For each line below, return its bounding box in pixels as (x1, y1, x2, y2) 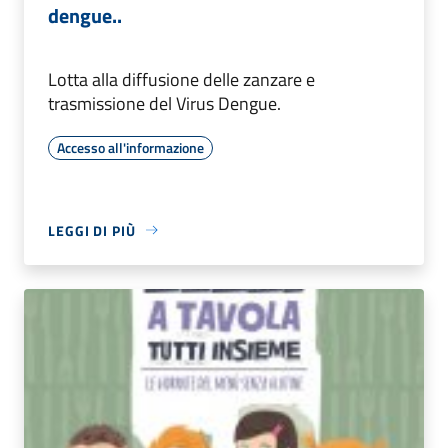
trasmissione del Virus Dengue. (48, 89, 281, 117)
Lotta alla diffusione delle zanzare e (48, 65, 315, 93)
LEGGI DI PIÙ (48, 219, 136, 241)
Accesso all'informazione (57, 136, 204, 158)
